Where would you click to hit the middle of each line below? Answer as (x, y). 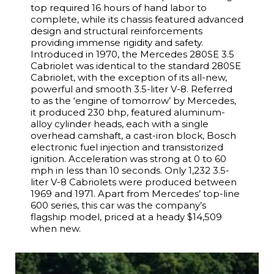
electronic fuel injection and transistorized (127, 147)
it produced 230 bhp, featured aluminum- (128, 112)
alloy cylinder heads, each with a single (120, 124)
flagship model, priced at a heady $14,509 (126, 217)
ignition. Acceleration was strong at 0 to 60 (128, 159)
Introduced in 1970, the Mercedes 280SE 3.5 (132, 54)
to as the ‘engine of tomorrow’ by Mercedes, (133, 101)
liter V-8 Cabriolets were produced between (134, 182)
